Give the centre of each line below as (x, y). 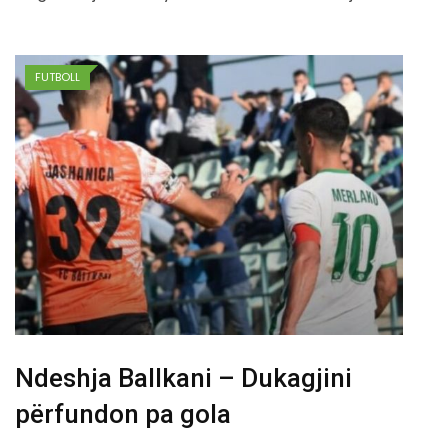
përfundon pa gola (123, 414)
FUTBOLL (57, 77)
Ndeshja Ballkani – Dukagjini (183, 378)
